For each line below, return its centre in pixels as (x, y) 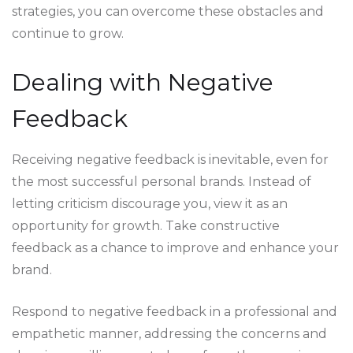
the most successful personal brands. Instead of (162, 182)
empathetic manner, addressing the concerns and (169, 334)
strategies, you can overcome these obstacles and (168, 11)
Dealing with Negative (143, 82)
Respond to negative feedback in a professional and (175, 312)
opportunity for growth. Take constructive (146, 226)
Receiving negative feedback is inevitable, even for (170, 160)
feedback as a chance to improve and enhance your (175, 248)
